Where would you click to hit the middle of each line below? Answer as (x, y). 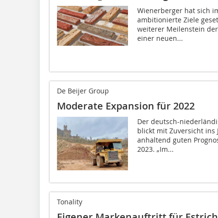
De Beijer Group (83, 91)
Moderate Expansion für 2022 (126, 106)
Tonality (70, 202)
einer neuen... (160, 38)
